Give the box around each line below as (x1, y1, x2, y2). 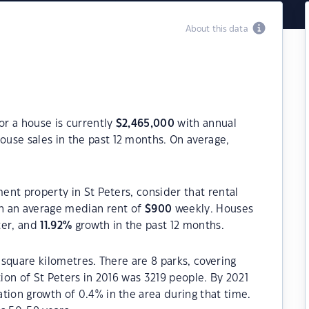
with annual (175, 119, 237, 129)
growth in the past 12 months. (72, 221, 224, 231)
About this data (185, 25, 252, 33)
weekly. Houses (172, 204, 254, 215)
